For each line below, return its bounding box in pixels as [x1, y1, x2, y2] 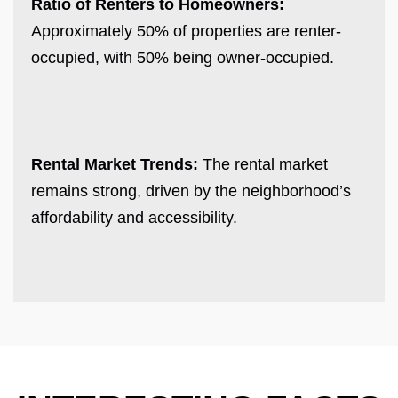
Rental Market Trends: [31, 155, 198, 173]
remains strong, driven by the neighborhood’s [31, 181, 351, 200]
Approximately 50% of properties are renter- [31, 21, 341, 40]
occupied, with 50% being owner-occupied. [31, 48, 334, 67]
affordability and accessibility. [31, 208, 242, 227]
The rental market [198, 155, 328, 173]
